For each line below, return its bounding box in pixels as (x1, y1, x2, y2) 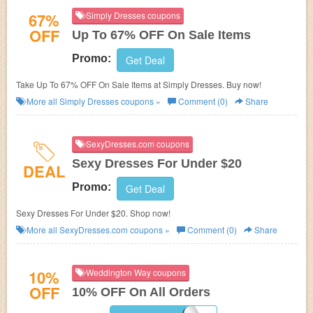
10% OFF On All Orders (72, 285, 210, 299)
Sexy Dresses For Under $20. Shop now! (16, 207, 170, 219)
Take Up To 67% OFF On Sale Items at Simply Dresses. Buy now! (16, 78, 261, 90)
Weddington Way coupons (84, 266, 186, 278)
